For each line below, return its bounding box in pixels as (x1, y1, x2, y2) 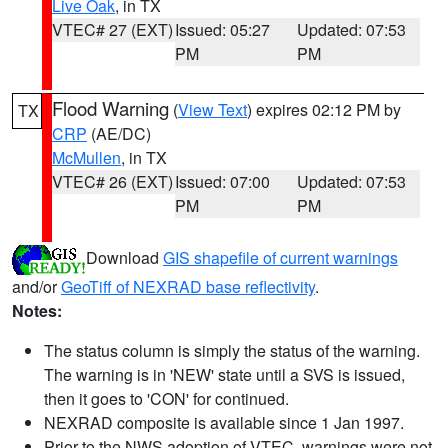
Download (86, 246, 163, 270)
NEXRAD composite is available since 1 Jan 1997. (44, 411, 404, 434)
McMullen (52, 146, 121, 169)
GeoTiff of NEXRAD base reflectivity (61, 275, 315, 298)
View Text (178, 98, 247, 121)
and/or (12, 275, 61, 298)
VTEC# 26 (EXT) (52, 170, 173, 193)
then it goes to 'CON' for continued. (44, 387, 289, 410)
